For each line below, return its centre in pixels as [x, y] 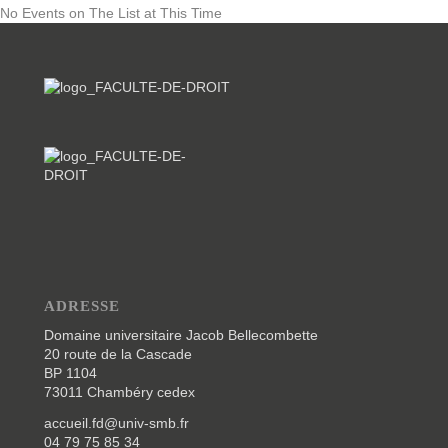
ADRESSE [81, 306]
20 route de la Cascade [117, 353]
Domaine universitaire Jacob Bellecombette [180, 334]
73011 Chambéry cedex [119, 391]
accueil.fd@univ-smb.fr [116, 422]
